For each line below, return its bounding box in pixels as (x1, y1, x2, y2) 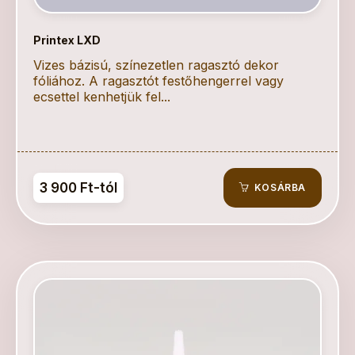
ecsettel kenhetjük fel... (33, 89, 170, 105)
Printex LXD (33, 33, 101, 47)
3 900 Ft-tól (40, 180, 117, 196)
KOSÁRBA (251, 181, 306, 193)
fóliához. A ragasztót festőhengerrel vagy (33, 73, 284, 89)
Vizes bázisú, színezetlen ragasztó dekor (33, 57, 279, 73)
